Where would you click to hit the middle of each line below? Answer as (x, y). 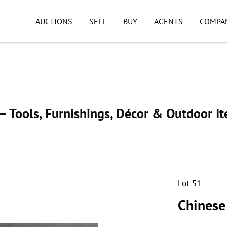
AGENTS (168, 21)
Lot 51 (190, 183)
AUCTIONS (54, 21)
